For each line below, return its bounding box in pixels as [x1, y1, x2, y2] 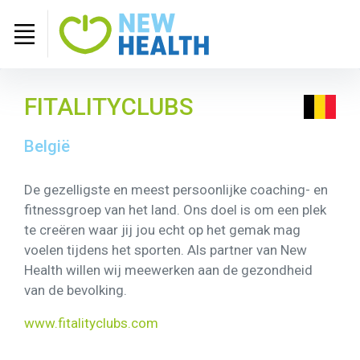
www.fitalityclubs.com [24, 314, 158, 331]
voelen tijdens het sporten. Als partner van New [24, 241, 307, 258]
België [24, 136, 70, 156]
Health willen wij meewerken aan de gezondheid [24, 261, 313, 278]
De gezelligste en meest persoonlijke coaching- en [24, 181, 328, 198]
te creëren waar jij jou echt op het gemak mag [24, 221, 301, 238]
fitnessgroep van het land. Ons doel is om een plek [24, 201, 326, 218]
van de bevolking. [24, 281, 127, 298]
